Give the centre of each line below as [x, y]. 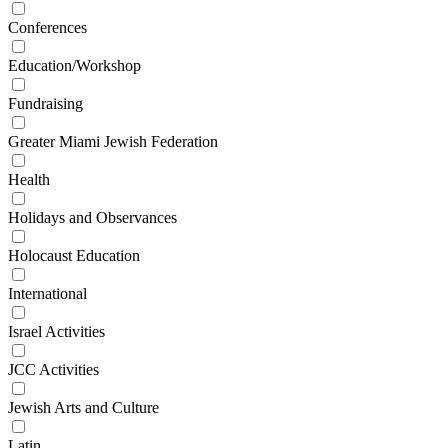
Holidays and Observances [92, 218]
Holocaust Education [74, 256]
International [47, 294]
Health [29, 180]
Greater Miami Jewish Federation [113, 142]
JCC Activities [53, 370]
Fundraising [45, 104]
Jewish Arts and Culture [83, 408]
